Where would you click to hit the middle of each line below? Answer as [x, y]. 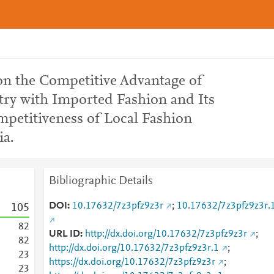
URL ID [64, 234]
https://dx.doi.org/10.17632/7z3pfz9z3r [132, 262]
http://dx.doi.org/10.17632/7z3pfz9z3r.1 [134, 248]
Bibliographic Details [101, 181]
